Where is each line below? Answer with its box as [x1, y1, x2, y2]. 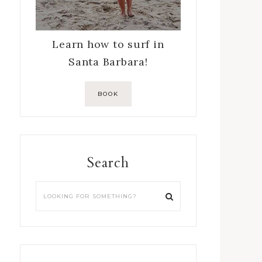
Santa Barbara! [68, 55, 148, 69]
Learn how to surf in [52, 37, 164, 51]
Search [87, 153, 130, 173]
